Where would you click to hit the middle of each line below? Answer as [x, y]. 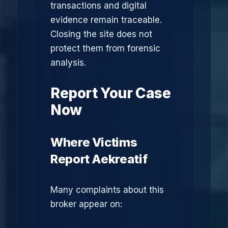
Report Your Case [111, 93]
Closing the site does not [101, 34]
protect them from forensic [105, 48]
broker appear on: [86, 204]
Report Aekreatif [99, 159]
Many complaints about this [107, 190]
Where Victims [94, 142]
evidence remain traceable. [106, 20]
